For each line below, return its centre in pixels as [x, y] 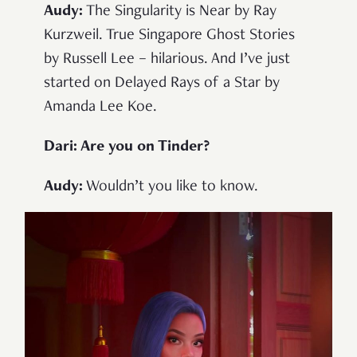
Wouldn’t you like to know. [171, 187]
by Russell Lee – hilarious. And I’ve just [167, 59]
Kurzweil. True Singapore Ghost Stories [169, 35]
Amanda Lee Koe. [100, 107]
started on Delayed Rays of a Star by [162, 83]
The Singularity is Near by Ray [180, 12]
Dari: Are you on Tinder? [127, 147]
